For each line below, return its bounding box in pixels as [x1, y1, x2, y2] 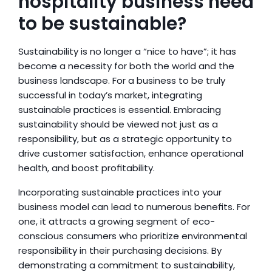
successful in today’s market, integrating [18, 89, 202, 101]
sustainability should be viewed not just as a [18, 118, 218, 131]
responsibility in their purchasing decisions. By [18, 244, 222, 257]
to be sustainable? [18, 12, 186, 36]
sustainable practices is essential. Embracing [18, 103, 221, 116]
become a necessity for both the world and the [18, 59, 234, 72]
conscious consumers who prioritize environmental [18, 229, 247, 242]
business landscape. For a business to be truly [18, 74, 225, 87]
